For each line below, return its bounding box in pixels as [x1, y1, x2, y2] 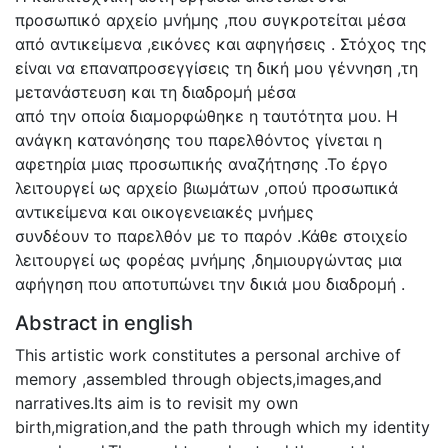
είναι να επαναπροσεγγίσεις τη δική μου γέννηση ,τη [15, 57, 418, 78]
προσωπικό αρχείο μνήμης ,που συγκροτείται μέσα [15, 9, 406, 30]
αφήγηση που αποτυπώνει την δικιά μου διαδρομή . [15, 273, 405, 294]
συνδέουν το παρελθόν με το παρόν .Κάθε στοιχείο [15, 225, 408, 246]
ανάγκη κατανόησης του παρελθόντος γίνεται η [15, 129, 382, 150]
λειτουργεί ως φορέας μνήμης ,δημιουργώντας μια [15, 249, 402, 270]
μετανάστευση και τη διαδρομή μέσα [15, 81, 296, 102]
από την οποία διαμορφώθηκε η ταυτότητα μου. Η [15, 105, 398, 126]
